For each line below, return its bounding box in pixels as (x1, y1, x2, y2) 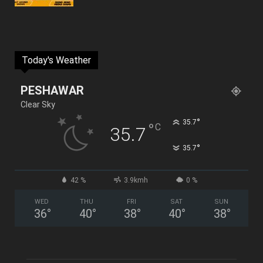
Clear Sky (21, 100, 55, 110)
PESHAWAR (21, 83, 84, 98)
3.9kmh (123, 176, 148, 185)
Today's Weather (22, 55, 91, 66)
